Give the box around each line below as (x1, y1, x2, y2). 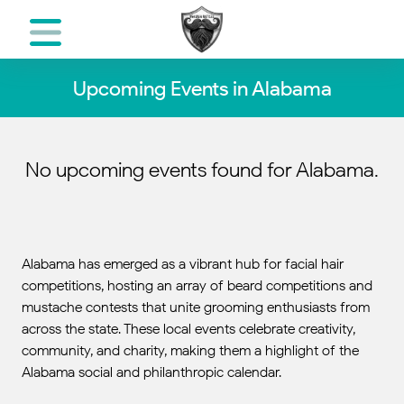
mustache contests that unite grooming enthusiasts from (22, 298, 370, 316)
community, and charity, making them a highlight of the (22, 342, 359, 359)
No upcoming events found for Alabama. (25, 156, 379, 182)
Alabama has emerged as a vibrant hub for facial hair (22, 255, 344, 272)
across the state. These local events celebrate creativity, (22, 320, 355, 337)
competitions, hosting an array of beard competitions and (22, 277, 372, 294)
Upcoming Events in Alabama (72, 75, 332, 101)
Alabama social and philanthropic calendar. (22, 363, 281, 381)
